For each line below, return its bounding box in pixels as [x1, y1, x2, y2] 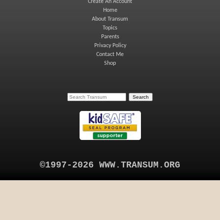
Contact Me [96, 52, 124, 57]
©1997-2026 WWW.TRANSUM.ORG [40, 160, 180, 170]
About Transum [92, 16, 128, 22]
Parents [101, 34, 119, 40]
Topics [103, 25, 117, 31]
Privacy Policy [94, 43, 126, 49]
